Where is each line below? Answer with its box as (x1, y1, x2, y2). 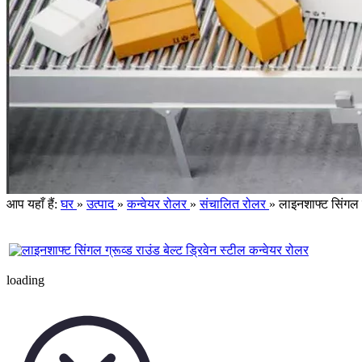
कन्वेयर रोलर (127, 197, 187, 211)
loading (6, 273, 44, 287)
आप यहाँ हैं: (6, 197, 57, 211)
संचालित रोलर (200, 197, 266, 211)
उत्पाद (86, 197, 114, 211)
